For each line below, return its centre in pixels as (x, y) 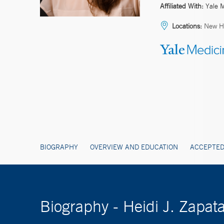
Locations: (187, 26)
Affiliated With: (182, 6)
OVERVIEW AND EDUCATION (134, 147)
